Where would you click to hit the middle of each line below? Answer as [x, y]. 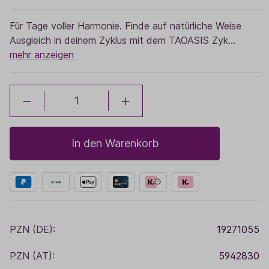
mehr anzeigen [42, 55]
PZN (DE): [32, 229]
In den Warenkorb [115, 143]
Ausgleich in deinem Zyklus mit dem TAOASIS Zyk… [122, 40]
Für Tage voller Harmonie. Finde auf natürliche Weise [125, 26]
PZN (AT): [32, 256]
